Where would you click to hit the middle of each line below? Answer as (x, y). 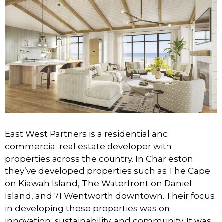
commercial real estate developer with (88, 146)
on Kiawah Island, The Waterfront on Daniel (98, 183)
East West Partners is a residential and (87, 134)
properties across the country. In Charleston (99, 158)
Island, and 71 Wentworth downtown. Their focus (110, 195)
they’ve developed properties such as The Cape (108, 171)
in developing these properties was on (87, 208)
